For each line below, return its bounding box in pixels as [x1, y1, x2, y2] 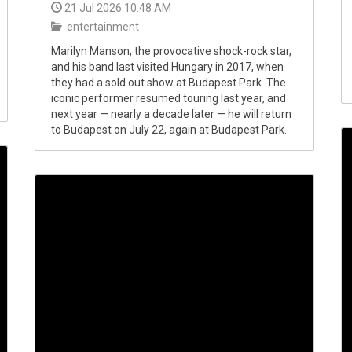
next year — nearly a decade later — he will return [51, 108, 291, 120]
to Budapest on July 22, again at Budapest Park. [51, 123, 287, 136]
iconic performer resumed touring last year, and [51, 92, 286, 104]
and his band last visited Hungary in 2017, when [51, 60, 284, 73]
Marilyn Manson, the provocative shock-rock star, [51, 45, 291, 57]
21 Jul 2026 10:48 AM [64, 2, 171, 14]
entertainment [64, 20, 139, 33]
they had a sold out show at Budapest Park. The [51, 76, 286, 89]
